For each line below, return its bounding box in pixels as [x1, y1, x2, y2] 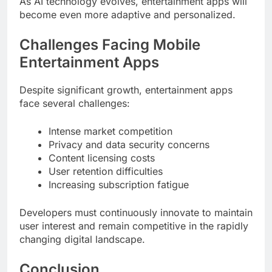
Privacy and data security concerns [49, 138, 209, 151]
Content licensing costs [49, 151, 155, 164]
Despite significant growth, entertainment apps [19, 83, 233, 96]
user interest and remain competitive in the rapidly [19, 219, 248, 232]
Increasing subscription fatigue [49, 178, 189, 191]
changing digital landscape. [19, 233, 145, 245]
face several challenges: [19, 97, 130, 109]
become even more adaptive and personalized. [19, 8, 236, 21]
